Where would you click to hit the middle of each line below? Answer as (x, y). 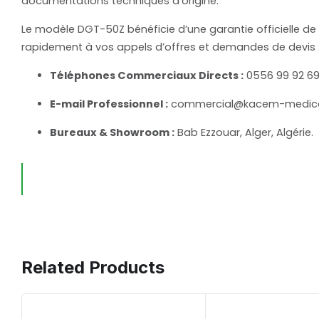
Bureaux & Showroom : (112, 133)
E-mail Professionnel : (109, 104)
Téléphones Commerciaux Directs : (147, 76)
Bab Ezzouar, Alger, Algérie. (244, 133)
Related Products (93, 268)
